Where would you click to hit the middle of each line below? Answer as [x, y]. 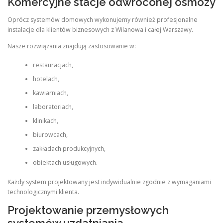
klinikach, [45, 121]
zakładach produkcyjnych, [69, 149]
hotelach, [46, 79]
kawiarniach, [50, 93]
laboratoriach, [53, 107]
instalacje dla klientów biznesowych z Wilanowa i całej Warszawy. [100, 29]
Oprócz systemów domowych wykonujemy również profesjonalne [103, 19]
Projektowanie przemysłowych [88, 210]
